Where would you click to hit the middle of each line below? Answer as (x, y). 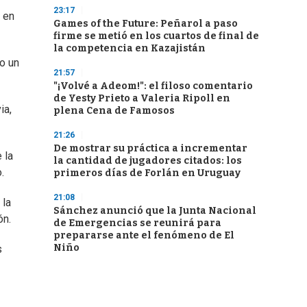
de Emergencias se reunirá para (137, 223)
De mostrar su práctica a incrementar (150, 148)
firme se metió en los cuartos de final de (156, 36)
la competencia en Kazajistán (130, 48)
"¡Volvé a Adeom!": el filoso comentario (153, 86)
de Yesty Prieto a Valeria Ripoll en (142, 98)
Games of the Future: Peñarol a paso (146, 24)
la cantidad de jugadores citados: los (148, 161)
